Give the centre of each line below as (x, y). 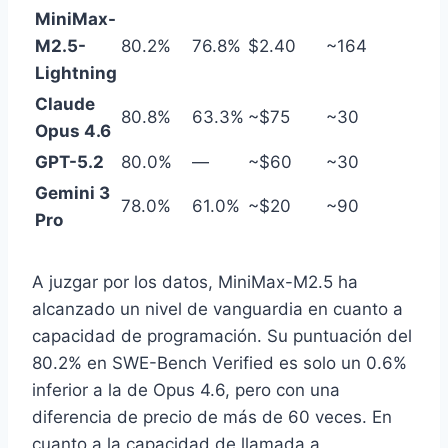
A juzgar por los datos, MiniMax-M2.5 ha (195, 282)
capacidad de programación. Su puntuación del (222, 336)
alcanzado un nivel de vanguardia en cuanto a (217, 309)
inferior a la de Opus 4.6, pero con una (186, 390)
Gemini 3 (72, 193)
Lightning (76, 73)
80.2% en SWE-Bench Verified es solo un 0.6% (219, 363)
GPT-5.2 (69, 162)
